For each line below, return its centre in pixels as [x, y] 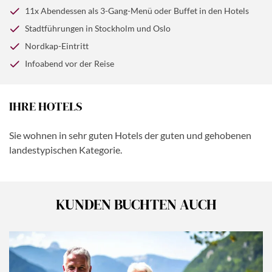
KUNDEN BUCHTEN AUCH [136, 205]
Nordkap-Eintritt [57, 46]
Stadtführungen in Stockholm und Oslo [98, 29]
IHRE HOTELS [46, 107]
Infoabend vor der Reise [70, 64]
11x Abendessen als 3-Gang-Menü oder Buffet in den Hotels [137, 11]
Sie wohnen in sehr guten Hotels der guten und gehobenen [130, 135]
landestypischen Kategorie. [66, 150]
